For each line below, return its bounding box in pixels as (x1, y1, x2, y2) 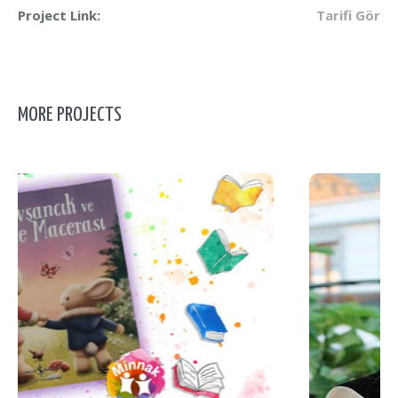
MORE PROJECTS (18, 104, 122, 125)
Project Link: (18, 5, 100, 24)
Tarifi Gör (316, 5, 380, 24)
